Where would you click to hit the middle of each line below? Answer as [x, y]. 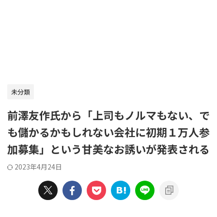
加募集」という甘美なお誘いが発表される [108, 149]
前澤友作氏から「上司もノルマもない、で [108, 115]
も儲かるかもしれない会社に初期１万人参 [108, 132]
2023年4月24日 [38, 167]
